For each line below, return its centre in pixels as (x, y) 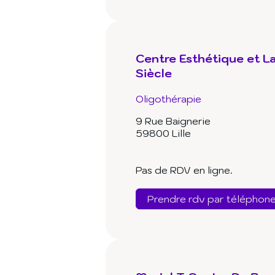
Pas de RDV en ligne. (184, 170)
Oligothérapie (168, 99)
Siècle (154, 73)
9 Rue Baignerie (173, 121)
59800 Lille (163, 134)
